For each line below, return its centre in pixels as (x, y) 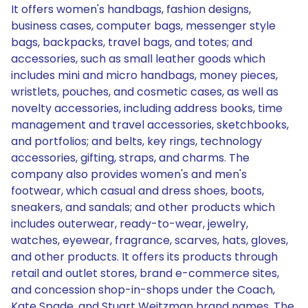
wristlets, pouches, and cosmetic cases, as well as (145, 92)
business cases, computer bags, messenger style (143, 26)
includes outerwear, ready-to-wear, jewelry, (130, 224)
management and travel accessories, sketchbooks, (150, 125)
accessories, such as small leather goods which (138, 59)
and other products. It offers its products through (144, 257)
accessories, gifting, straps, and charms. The (130, 158)
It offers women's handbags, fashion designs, (131, 9)
